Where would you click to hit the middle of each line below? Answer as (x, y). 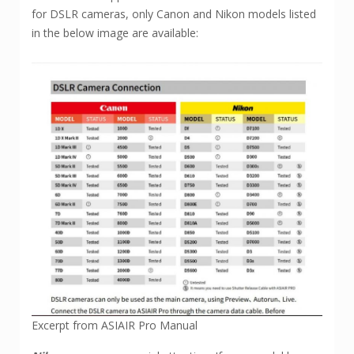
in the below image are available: (115, 32)
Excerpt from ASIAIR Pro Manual (115, 326)
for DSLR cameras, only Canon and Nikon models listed (174, 13)
